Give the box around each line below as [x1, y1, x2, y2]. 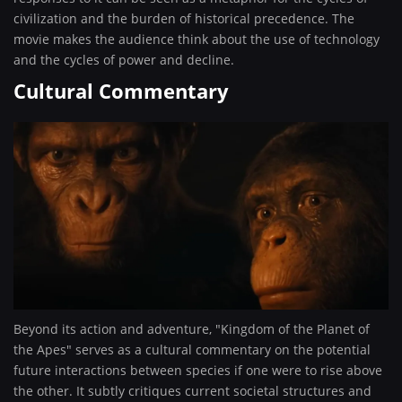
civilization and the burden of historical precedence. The [13, 10, 354, 27]
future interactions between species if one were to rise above [13, 362, 382, 379]
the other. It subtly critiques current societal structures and [13, 382, 371, 399]
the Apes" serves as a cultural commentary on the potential [13, 341, 371, 358]
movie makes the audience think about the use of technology [13, 31, 380, 48]
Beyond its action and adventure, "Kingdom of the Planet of [13, 320, 370, 337]
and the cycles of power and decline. [13, 51, 234, 68]
